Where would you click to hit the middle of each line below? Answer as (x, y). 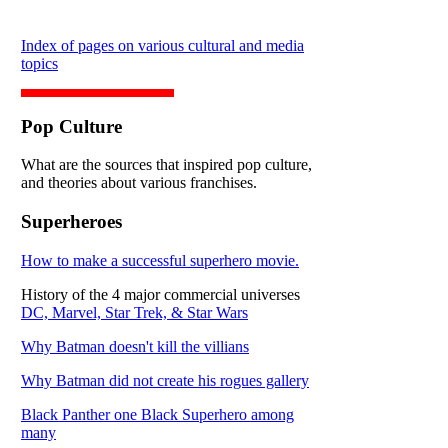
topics (39, 63)
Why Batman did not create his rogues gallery (165, 380)
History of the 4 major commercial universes (160, 294)
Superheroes (71, 222)
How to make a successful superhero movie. (160, 260)
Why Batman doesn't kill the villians (135, 346)
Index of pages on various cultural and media (162, 45)
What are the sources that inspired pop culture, (166, 165)
